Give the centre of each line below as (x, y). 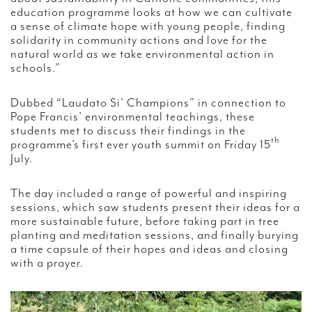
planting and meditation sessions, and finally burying (155, 235)
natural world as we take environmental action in (142, 54)
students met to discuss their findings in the (128, 131)
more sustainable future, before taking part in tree (145, 221)
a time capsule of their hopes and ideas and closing (149, 249)
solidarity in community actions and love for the (139, 40)
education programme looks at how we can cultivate (151, 12)
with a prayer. (47, 263)
